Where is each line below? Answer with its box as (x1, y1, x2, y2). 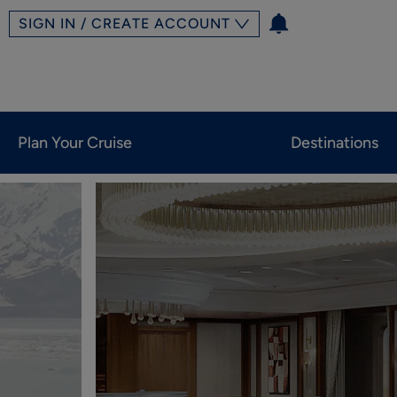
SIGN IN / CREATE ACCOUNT (19, 15, 230, 32)
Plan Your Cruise (18, 133, 132, 153)
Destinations (291, 133, 378, 153)
